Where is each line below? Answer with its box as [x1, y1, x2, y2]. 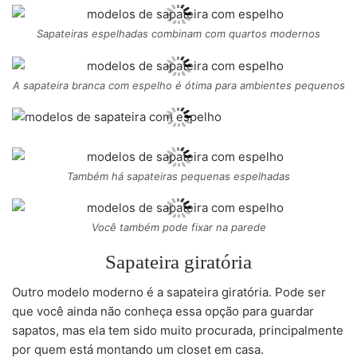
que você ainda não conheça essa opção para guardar [12, 304, 314, 320]
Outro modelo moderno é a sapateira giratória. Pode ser [12, 284, 326, 300]
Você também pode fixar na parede [91, 221, 266, 234]
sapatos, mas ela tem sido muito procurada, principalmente [12, 323, 343, 339]
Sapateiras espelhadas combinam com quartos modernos [37, 26, 320, 40]
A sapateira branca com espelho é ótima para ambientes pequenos [12, 78, 345, 92]
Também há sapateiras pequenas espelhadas [67, 169, 290, 182]
